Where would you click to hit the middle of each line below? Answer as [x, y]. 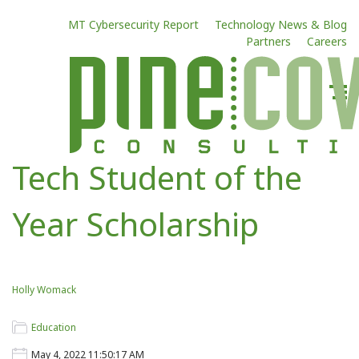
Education [54, 327]
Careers [327, 41]
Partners [268, 41]
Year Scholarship [135, 224]
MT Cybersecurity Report [133, 24]
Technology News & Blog [281, 24]
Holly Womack [44, 290]
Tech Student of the [157, 177]
